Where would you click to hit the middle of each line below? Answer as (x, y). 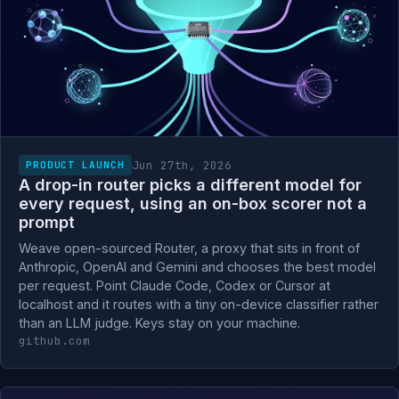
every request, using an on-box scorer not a (193, 204)
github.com (54, 341)
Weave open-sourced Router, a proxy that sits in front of (189, 248)
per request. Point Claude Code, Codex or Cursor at (175, 285)
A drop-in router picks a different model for (190, 185)
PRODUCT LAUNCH (75, 165)
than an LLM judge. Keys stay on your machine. (159, 323)
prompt (47, 222)
